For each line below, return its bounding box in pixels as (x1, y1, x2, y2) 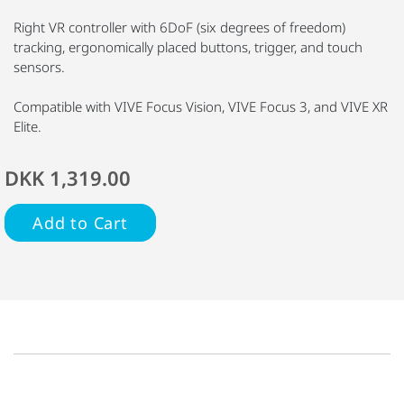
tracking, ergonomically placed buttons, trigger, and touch (14, 37, 363, 56)
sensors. (14, 57, 65, 76)
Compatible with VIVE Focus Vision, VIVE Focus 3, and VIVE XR (14, 96, 388, 115)
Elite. (14, 116, 41, 135)
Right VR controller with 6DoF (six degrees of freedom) (14, 17, 345, 36)
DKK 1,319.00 (5, 163, 131, 191)
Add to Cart (32, 211, 128, 234)
